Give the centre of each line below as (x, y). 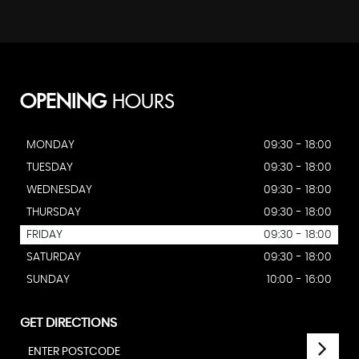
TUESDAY (49, 167)
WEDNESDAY (59, 190)
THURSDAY (53, 212)
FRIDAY (44, 235)
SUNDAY (48, 280)
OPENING (63, 103)
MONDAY (50, 145)
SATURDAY (53, 257)
